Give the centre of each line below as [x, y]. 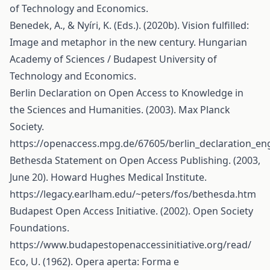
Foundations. [39, 228]
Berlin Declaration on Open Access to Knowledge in [127, 93]
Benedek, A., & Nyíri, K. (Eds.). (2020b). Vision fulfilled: [129, 25]
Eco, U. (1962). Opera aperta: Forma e [94, 262]
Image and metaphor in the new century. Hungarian [128, 42]
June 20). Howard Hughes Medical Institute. [108, 177]
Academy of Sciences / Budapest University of [113, 59]
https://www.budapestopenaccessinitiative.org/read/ [130, 245]
